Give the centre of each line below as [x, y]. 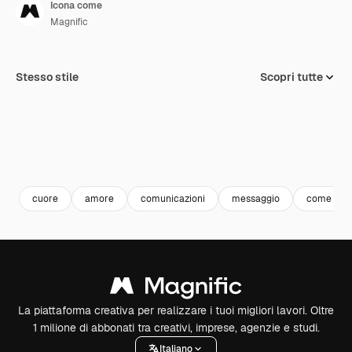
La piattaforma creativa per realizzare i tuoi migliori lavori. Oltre [176, 310]
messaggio [256, 198]
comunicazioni [173, 198]
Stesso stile [47, 77]
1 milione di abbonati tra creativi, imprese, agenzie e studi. [176, 328]
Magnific [69, 22]
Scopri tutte [291, 77]
